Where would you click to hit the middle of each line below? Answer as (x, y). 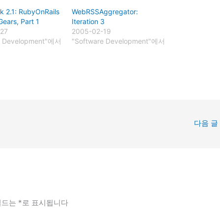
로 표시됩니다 (45, 203)
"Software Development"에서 (119, 41)
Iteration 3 (88, 22)
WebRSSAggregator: (105, 12)
